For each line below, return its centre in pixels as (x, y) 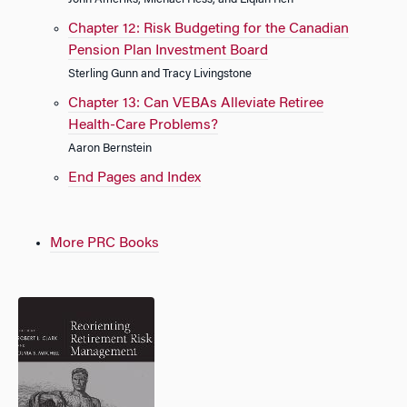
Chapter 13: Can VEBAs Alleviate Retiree (196, 104)
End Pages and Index (134, 178)
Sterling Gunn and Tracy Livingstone (160, 74)
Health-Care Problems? (143, 125)
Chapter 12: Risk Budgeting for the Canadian (208, 29)
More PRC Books (104, 243)
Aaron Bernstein (110, 149)
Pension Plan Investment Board (168, 51)
